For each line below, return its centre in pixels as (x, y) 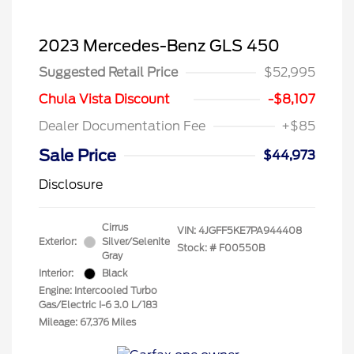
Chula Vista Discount (104, 100)
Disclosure (71, 185)
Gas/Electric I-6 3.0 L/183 (98, 305)
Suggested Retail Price (108, 73)
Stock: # (197, 248)
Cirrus (115, 228)
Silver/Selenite (136, 242)
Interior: (56, 273)
